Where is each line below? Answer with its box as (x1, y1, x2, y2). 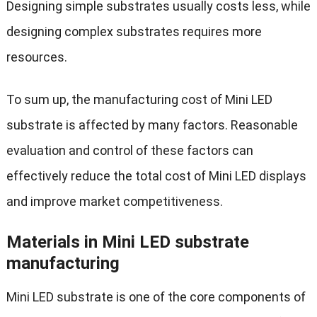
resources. (6, 50, 67, 65)
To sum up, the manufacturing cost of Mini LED (6, 92, 272, 108)
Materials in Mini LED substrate (6, 232, 249, 253)
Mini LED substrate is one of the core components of (6, 289, 306, 305)
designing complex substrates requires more (6, 24, 262, 40)
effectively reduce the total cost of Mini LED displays (6, 168, 306, 184)
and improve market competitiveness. (6, 194, 223, 209)
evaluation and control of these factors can (6, 143, 253, 158)
